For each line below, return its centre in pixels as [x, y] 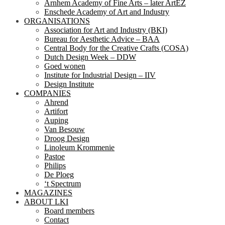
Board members [69, 211]
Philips [55, 166]
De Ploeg [59, 175]
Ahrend [56, 102]
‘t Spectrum [63, 184]
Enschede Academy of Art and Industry [107, 12]
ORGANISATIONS [57, 21]
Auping [56, 121]
